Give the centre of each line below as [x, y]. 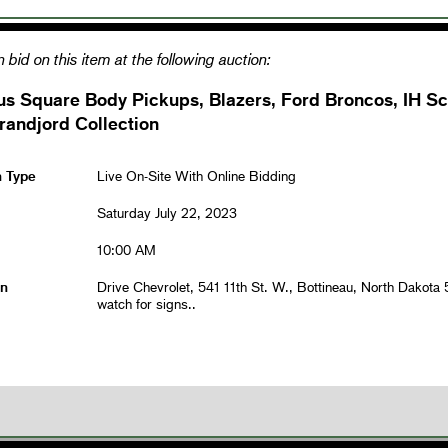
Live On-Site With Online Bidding [196, 175]
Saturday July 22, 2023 [166, 212]
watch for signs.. [146, 303]
